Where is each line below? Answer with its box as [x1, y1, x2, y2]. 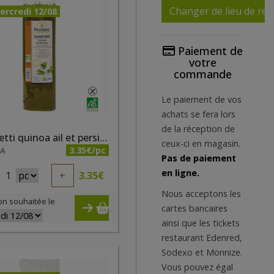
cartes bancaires [161, 202, 228, 214]
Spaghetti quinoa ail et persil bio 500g [100, 131, 108, 144]
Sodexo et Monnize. [161, 246, 242, 258]
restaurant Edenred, [161, 232, 242, 243]
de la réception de [161, 123, 235, 135]
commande [173, 67, 232, 81]
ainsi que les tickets [161, 217, 240, 229]
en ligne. [161, 167, 199, 179]
